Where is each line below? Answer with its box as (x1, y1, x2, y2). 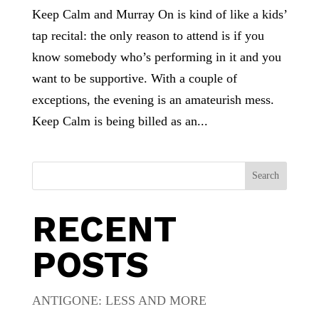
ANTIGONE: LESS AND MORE (31, 293, 206, 308)
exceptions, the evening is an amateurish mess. (31, 92, 274, 107)
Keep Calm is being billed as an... (31, 113, 208, 128)
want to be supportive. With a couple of (31, 70, 237, 85)
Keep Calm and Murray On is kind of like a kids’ (31, 6, 287, 21)
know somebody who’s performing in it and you (31, 49, 281, 64)
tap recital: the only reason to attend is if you (31, 28, 264, 43)
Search (252, 169, 280, 181)
